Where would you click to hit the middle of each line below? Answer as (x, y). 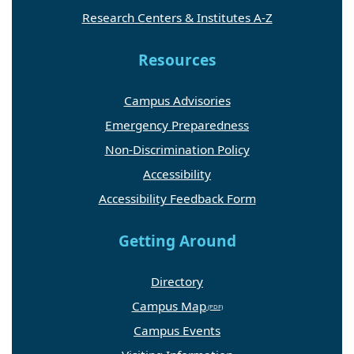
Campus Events (177, 331)
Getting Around (177, 241)
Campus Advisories (177, 100)
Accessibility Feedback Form (177, 198)
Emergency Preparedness (177, 124)
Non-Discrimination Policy (177, 149)
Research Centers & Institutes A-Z (177, 17)
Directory (177, 282)
